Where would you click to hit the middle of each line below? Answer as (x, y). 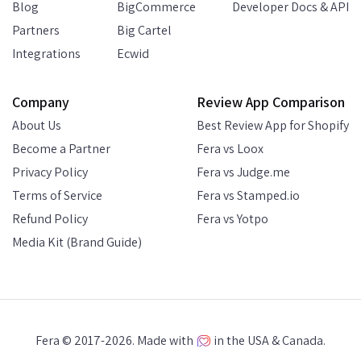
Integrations (46, 53)
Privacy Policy (50, 172)
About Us (37, 125)
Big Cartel (144, 30)
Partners (36, 30)
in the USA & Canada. (269, 340)
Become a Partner (61, 148)
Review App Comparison (271, 102)
